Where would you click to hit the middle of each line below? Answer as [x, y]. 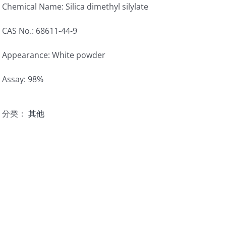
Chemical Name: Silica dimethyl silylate [75, 7]
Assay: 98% [23, 79]
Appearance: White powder [54, 55]
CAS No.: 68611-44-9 [40, 31]
